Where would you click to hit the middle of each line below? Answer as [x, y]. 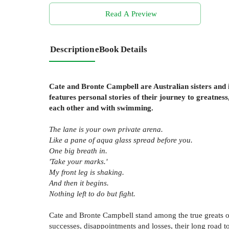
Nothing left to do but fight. [92, 194]
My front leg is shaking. [87, 172]
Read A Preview [131, 14]
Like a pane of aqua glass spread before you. [121, 140]
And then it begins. [79, 183]
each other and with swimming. [101, 108]
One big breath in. [78, 151]
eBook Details [121, 50]
